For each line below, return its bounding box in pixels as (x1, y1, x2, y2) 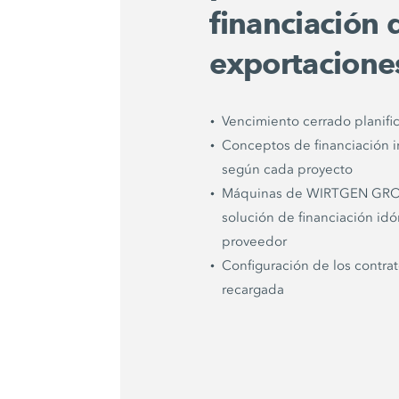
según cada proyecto (222, 161, 354, 177)
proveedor (222, 233, 288, 249)
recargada (222, 281, 285, 297)
